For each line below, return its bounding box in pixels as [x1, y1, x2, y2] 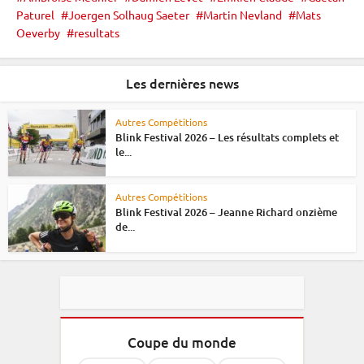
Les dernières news [125, 73, 239, 92]
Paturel [16, 6, 54, 22]
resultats [74, 24, 119, 40]
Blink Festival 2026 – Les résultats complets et [115, 129, 339, 145]
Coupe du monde [128, 332, 236, 352]
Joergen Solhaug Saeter [68, 6, 189, 22]
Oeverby [16, 24, 60, 40]
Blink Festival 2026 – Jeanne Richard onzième [115, 205, 337, 220]
